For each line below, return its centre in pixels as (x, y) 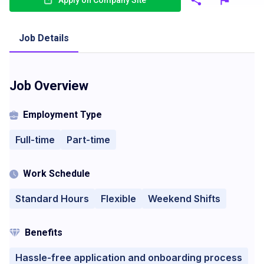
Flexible (118, 199)
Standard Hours (52, 199)
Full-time (35, 140)
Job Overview (49, 86)
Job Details (44, 38)
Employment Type (62, 115)
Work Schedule (57, 174)
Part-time (88, 140)
